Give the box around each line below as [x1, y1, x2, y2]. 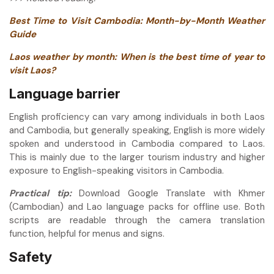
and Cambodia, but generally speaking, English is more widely [9, 124, 265, 137]
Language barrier [9, 86, 120, 102]
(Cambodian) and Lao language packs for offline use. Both [9, 201, 265, 213]
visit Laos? [9, 64, 56, 77]
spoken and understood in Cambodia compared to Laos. [9, 138, 265, 150]
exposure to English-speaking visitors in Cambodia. [9, 165, 224, 177]
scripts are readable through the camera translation [9, 214, 265, 227]
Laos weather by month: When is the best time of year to [9, 51, 265, 64]
